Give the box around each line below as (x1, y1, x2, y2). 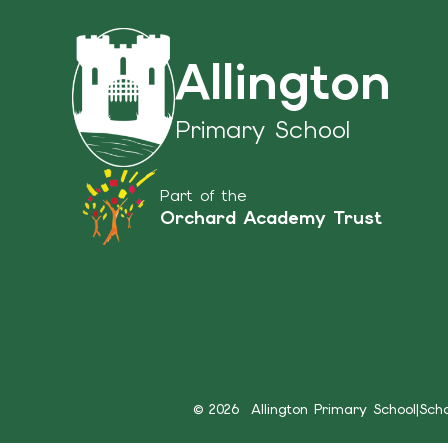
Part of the (160, 184, 246, 206)
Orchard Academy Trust (160, 205, 383, 229)
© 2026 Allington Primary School (193, 399, 416, 418)
